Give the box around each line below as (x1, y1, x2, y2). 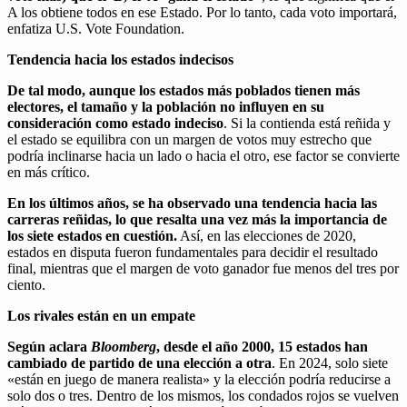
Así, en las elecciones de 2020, (177, 227, 356, 243)
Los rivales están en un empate (7, 307, 195, 323)
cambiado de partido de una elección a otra (7, 354, 272, 371)
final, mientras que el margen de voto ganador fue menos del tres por (7, 260, 399, 276)
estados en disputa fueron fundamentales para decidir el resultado (7, 243, 378, 260)
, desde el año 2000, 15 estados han (156, 338, 368, 354)
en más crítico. (7, 164, 90, 180)
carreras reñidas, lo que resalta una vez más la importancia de (7, 211, 387, 227)
